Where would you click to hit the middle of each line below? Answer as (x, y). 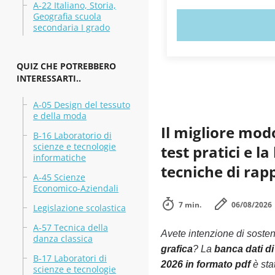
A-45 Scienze (59, 177)
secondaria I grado (71, 27)
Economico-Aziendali (76, 188)
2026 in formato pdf (205, 264)
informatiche (59, 157)
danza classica (63, 238)
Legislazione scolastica (79, 208)
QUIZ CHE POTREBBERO (66, 66)
